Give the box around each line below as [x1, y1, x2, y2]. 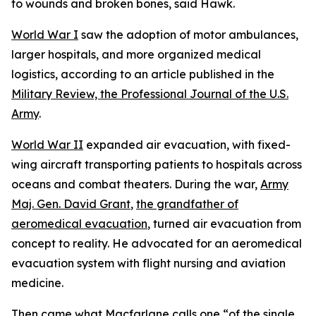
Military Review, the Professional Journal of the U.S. [11, 87, 288, 101]
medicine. [11, 276, 63, 290]
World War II [11, 138, 83, 152]
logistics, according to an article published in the [11, 67, 274, 81]
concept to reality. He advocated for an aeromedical [11, 236, 302, 250]
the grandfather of [136, 197, 238, 211]
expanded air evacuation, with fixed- [83, 138, 291, 152]
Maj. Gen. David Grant [11, 197, 130, 211]
